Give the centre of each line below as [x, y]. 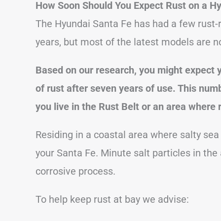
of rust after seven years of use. [107, 88]
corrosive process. [75, 171]
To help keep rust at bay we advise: [112, 199]
